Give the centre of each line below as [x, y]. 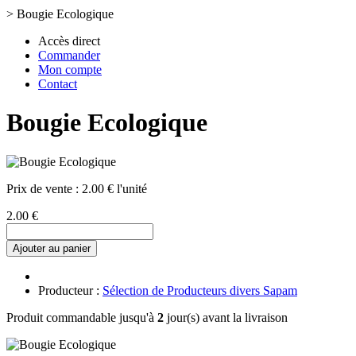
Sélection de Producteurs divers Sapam [200, 290]
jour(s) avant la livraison [226, 317]
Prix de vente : [44, 188]
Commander [69, 55]
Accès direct [69, 41]
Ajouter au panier [52, 248]
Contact [58, 84]
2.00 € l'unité [114, 188]
